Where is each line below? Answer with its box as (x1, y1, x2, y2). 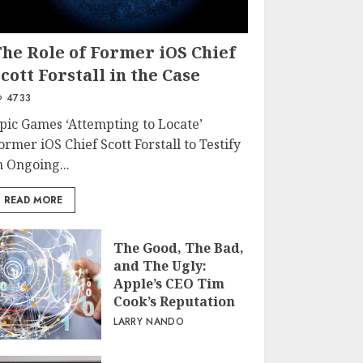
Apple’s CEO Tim (113, 275, 225, 293)
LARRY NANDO (113, 314, 185, 329)
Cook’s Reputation (113, 293, 236, 310)
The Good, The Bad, (113, 239, 245, 257)
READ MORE (4, 193, 63, 207)
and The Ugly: (113, 257, 207, 275)
